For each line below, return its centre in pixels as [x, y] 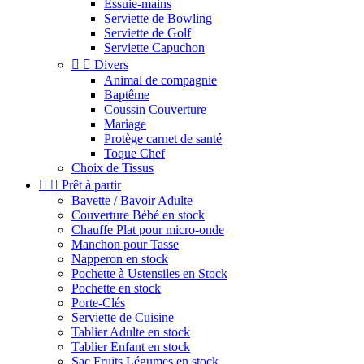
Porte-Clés [98, 303]
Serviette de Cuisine [123, 317]
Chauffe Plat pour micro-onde [148, 230]
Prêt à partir [91, 185]
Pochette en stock [116, 288]
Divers [111, 65]
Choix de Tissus [113, 168]
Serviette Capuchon [154, 48]
